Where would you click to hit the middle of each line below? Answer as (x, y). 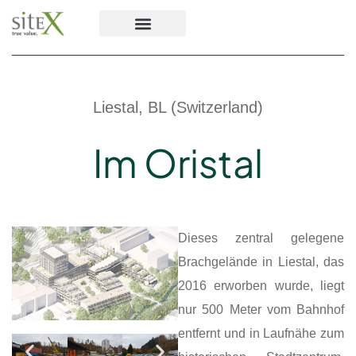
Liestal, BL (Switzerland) (178, 107)
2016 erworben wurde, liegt (261, 286)
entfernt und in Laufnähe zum (261, 333)
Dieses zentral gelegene (261, 238)
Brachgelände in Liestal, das (261, 262)
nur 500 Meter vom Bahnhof (261, 310)
